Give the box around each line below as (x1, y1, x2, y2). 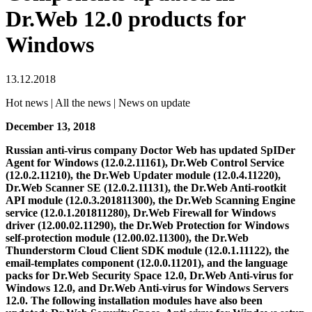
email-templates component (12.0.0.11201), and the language (6, 256, 288, 269)
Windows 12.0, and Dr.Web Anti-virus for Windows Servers (6, 281, 288, 294)
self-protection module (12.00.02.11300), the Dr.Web (6, 231, 249, 244)
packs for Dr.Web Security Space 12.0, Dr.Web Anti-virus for (6, 269, 293, 281)
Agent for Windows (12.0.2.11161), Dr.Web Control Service (6, 156, 284, 169)
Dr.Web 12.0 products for (6, 6, 245, 32)
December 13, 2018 (6, 120, 95, 132)
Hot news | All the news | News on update (6, 96, 190, 109)
